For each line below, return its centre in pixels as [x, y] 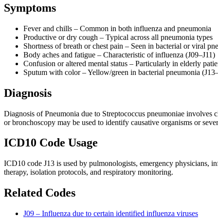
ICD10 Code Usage [51, 143]
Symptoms [30, 8]
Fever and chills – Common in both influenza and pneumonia [117, 28]
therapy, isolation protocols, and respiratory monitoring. [89, 172]
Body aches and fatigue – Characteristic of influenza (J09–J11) [119, 54]
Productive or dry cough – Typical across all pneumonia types [118, 37]
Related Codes [40, 193]
